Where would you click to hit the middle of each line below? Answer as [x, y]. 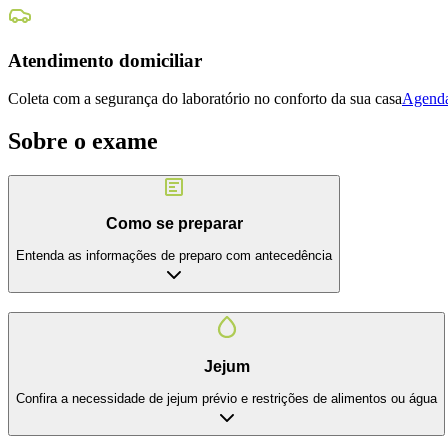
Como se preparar [174, 223]
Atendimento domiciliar [105, 60]
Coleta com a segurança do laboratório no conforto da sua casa [205, 99]
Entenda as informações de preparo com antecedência [174, 256]
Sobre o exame [83, 141]
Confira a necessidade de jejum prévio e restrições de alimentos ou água [226, 399]
